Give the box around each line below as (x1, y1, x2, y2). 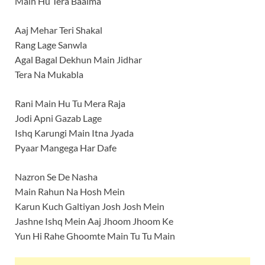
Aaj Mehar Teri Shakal (15, 24, 102, 36)
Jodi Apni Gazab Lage (15, 112, 102, 124)
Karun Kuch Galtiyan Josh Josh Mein (15, 201, 164, 212)
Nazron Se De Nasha (15, 171, 98, 183)
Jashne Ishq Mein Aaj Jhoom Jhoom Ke (15, 215, 173, 227)
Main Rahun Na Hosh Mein (15, 186, 125, 198)
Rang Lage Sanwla (15, 39, 87, 51)
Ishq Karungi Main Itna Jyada (15, 127, 134, 139)
